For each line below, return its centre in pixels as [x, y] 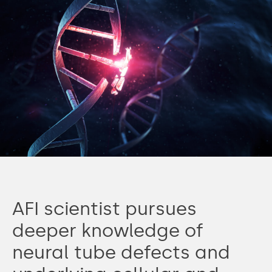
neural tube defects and [121, 252]
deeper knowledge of [108, 230]
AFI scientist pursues [104, 209]
